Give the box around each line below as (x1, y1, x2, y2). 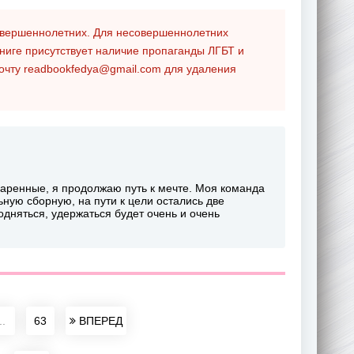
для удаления (161, 62, 236, 75)
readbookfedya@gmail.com (24, 62, 161, 75)
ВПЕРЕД (75, 314, 122, 327)
